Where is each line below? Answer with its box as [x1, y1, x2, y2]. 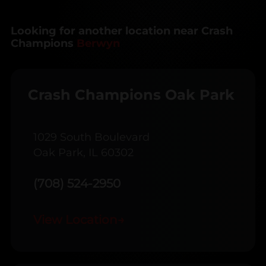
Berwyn [74, 37, 120, 50]
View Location [33, 213, 118, 227]
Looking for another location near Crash [11, 24, 233, 38]
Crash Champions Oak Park [28, 86, 235, 104]
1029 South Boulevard [33, 131, 150, 144]
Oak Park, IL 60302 [33, 146, 134, 160]
